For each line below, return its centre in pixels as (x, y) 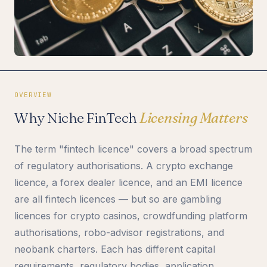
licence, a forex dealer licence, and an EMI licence (128, 182)
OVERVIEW (33, 94)
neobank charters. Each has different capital (115, 249)
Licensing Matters (194, 117)
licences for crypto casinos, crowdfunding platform (131, 215)
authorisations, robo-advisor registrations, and (119, 232)
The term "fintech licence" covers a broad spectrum (133, 149)
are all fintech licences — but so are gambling (118, 199)
